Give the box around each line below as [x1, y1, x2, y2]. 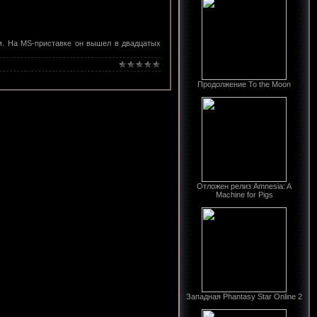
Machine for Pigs [215, 190, 273, 199]
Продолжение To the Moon [197, 80, 291, 88]
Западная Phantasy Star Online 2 [186, 292, 302, 301]
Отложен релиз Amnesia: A [197, 182, 292, 190]
